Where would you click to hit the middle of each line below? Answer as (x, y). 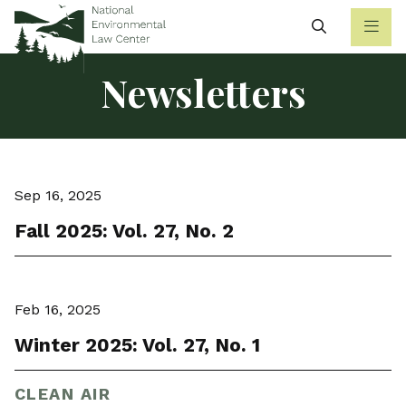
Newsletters (203, 93)
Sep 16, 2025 (58, 196)
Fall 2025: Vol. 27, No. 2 (124, 231)
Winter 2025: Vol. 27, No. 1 (137, 344)
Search (352, 25)
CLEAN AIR (63, 394)
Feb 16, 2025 (58, 309)
